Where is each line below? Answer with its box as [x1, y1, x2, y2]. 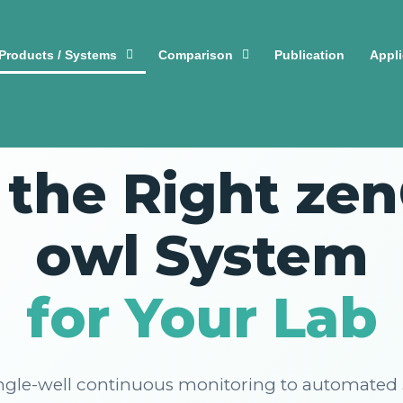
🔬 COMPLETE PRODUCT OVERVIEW [93, 112, 310, 125]
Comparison [157, 48, 233, 62]
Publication [273, 48, 345, 62]
